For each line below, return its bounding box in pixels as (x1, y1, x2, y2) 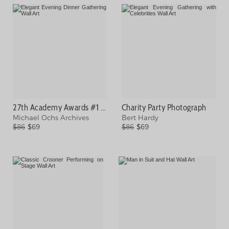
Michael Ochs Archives (13, 113, 89, 122)
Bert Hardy (121, 113, 158, 122)
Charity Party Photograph (121, 102, 207, 112)
